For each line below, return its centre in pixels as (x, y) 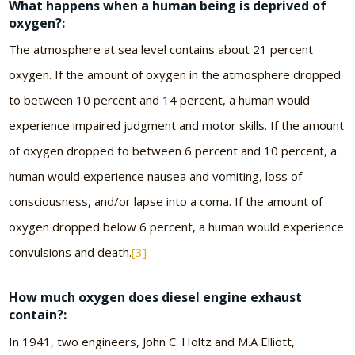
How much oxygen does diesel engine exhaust (156, 298)
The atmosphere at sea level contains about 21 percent (161, 50)
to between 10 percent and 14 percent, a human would (160, 100)
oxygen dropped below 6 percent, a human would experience (177, 227)
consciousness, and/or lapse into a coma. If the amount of (166, 202)
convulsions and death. (71, 252)
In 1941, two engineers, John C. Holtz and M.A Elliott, (152, 341)
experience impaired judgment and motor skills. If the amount (177, 126)
